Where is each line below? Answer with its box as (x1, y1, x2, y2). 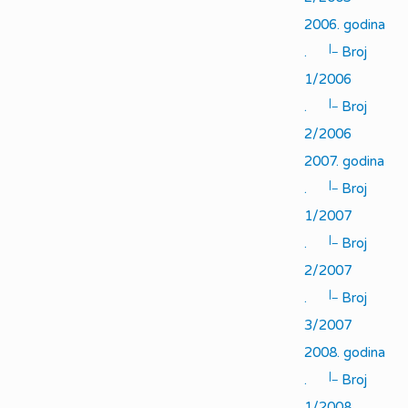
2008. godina (303, 344, 385, 361)
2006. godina (303, 16, 385, 33)
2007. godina (303, 153, 384, 169)
